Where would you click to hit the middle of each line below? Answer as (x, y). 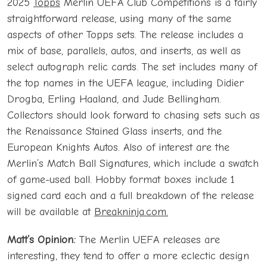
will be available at (51, 212)
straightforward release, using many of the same (119, 19)
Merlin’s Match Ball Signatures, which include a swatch (133, 164)
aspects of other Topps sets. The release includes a (125, 35)
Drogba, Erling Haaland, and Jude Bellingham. (114, 100)
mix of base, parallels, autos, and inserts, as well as (124, 51)
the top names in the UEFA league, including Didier (125, 83)
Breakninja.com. (131, 212)
